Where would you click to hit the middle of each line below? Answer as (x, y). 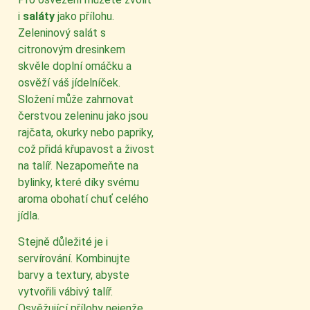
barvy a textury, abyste (74, 275)
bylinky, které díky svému (79, 182)
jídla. (29, 215)
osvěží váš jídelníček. (69, 82)
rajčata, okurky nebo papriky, (86, 132)
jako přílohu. (84, 16)
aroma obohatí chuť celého (83, 199)
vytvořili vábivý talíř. (65, 292)
